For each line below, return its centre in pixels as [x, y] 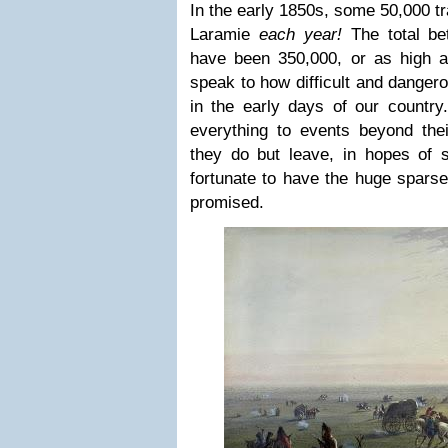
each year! [300, 34]
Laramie [224, 34]
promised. [227, 202]
